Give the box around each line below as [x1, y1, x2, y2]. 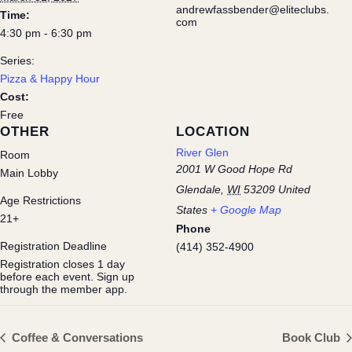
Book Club [282, 331, 343, 344]
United [278, 183, 310, 196]
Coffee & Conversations [9, 331, 143, 344]
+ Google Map [211, 203, 281, 216]
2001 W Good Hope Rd [176, 163, 292, 175]
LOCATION [176, 124, 250, 139]
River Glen [176, 146, 229, 159]
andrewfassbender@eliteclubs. [176, 3, 329, 16]
